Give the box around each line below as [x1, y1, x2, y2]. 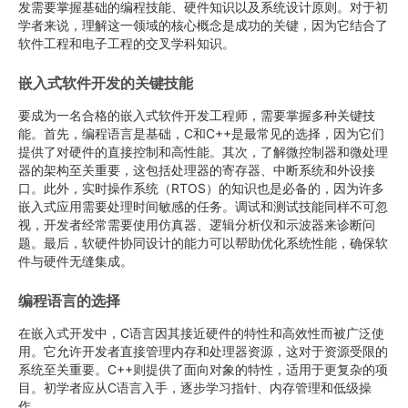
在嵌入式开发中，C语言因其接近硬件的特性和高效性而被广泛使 [18, 325, 384, 341]
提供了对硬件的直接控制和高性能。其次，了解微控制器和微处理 [18, 144, 388, 159]
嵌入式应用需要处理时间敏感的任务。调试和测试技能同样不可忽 [18, 199, 388, 214]
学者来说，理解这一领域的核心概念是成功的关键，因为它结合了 [18, 17, 388, 33]
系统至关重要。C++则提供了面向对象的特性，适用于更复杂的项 [18, 362, 388, 377]
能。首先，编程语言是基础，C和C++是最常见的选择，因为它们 [18, 126, 384, 141]
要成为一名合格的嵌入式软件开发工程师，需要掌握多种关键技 [18, 107, 375, 123]
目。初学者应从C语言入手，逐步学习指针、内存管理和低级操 [18, 380, 372, 395]
